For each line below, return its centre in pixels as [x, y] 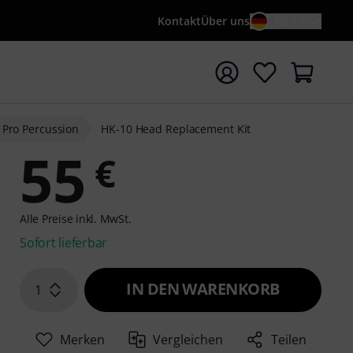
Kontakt [179, 21]
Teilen [289, 340]
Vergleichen [188, 340]
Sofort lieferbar [64, 243]
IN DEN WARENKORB [203, 289]
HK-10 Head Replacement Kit [176, 129]
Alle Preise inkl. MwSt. [76, 219]
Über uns [225, 21]
